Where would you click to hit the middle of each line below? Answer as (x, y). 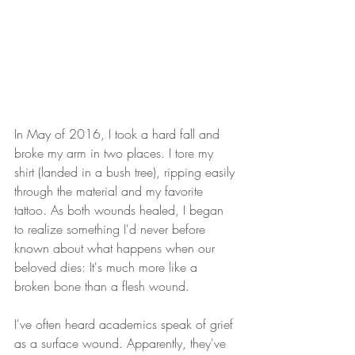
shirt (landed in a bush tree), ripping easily (126, 172)
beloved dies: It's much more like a (108, 267)
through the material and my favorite (111, 191)
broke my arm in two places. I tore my (116, 153)
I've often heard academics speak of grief (126, 324)
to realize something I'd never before (112, 229)
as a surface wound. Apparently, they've (122, 343)
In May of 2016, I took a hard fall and (119, 134)
